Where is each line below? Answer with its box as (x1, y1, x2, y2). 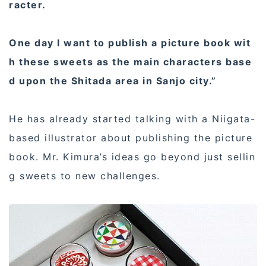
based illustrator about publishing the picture (9, 132, 252, 144)
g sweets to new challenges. (9, 170, 160, 182)
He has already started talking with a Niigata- (9, 113, 255, 125)
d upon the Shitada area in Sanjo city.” (9, 75, 217, 87)
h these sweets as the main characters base (9, 56, 252, 68)
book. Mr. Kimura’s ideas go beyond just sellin (9, 151, 255, 163)
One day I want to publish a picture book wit (9, 37, 251, 49)
